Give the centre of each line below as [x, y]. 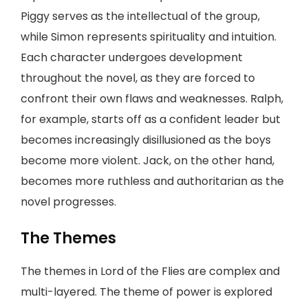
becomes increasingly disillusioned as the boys [146, 140]
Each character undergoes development [132, 57]
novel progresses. [68, 202]
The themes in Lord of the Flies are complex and [150, 271]
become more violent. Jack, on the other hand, [147, 161]
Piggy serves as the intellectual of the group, [140, 16]
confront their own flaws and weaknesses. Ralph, [152, 99]
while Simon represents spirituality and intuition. [148, 37]
